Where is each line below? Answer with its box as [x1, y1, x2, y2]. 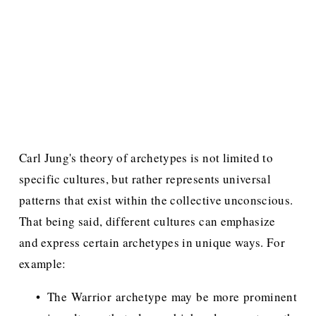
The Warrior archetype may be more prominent [47, 288, 298, 305]
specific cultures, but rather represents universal [18, 171, 271, 188]
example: [18, 255, 66, 272]
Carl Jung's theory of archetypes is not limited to [18, 150, 273, 166]
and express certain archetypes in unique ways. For [18, 234, 285, 251]
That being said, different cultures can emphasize [18, 213, 276, 230]
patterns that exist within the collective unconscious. [18, 192, 293, 209]
